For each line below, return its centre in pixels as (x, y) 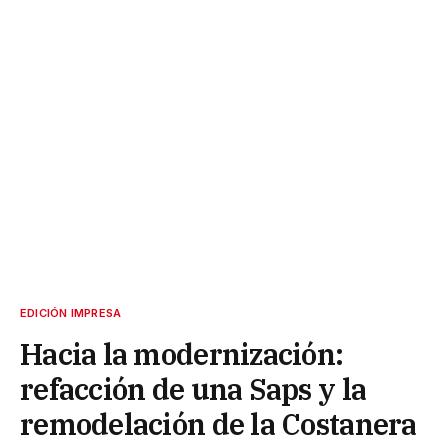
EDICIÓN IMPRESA (71, 313)
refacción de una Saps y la (193, 389)
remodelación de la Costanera (218, 424)
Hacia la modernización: (182, 354)
